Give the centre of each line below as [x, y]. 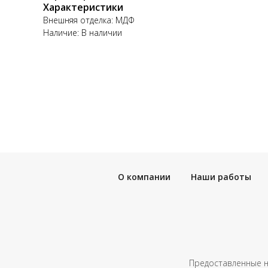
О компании [144, 176]
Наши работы [221, 176]
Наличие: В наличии [83, 32]
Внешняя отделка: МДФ [89, 20]
